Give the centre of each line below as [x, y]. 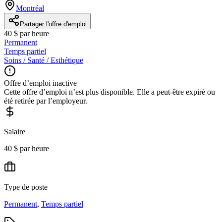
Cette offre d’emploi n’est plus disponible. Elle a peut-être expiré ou [110, 92]
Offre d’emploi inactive [40, 83]
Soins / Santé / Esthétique [44, 60]
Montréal [30, 8]
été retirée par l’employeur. [46, 101]
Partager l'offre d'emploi [53, 24]
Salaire [15, 131]
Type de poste [26, 187]
